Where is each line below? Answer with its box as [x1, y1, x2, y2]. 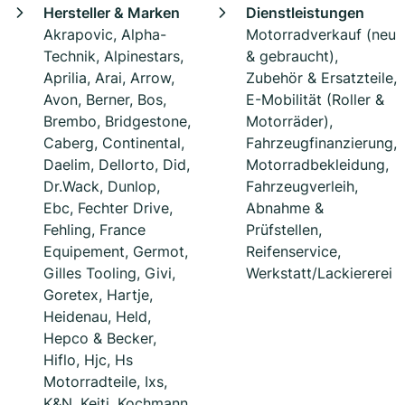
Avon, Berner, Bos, [43, 90, 166, 109]
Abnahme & [246, 199, 324, 218]
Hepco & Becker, [43, 329, 156, 348]
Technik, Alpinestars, [43, 47, 184, 66]
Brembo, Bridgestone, [43, 112, 191, 131]
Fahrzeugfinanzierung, [246, 134, 397, 153]
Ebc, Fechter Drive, [43, 199, 173, 218]
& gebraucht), [246, 47, 338, 66]
